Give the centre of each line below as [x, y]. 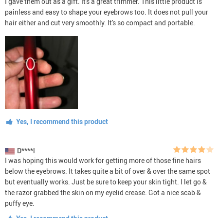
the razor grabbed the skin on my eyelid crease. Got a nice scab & [103, 192]
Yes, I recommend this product [61, 121]
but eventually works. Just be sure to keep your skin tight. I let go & [106, 182]
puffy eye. [20, 203]
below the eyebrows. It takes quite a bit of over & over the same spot [108, 171]
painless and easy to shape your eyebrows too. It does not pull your [107, 12]
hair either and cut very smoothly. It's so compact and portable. [100, 22]
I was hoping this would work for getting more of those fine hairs [103, 160]
